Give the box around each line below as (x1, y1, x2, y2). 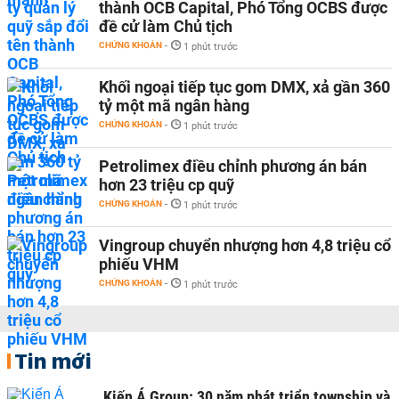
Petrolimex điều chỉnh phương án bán (99, 156, 367, 175)
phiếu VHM (99, 254, 179, 273)
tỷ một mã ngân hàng (99, 95, 249, 115)
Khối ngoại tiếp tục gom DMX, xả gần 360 (99, 77, 390, 96)
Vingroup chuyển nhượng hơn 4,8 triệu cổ (99, 235, 391, 255)
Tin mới (14, 346, 92, 374)
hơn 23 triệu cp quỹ (99, 175, 234, 194)
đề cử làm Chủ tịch (99, 16, 232, 36)
